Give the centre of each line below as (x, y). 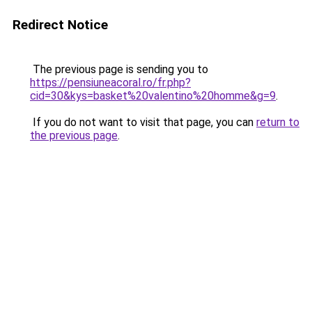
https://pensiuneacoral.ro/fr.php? (110, 83)
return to (278, 122)
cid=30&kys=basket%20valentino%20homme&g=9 (153, 96)
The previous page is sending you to (119, 69)
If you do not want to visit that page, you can (143, 122)
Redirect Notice (60, 25)
